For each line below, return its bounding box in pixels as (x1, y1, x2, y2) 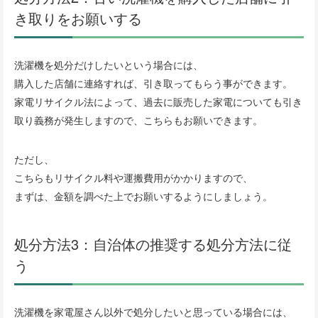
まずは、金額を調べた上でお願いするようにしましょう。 (14, 189, 273, 204)
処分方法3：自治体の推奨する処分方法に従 (14, 233, 292, 254)
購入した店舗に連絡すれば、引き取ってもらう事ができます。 (14, 75, 292, 90)
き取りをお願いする (14, 7, 142, 28)
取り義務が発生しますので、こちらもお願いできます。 (14, 112, 263, 127)
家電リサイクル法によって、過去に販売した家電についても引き (14, 94, 302, 109)
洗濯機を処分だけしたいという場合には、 (14, 57, 203, 72)
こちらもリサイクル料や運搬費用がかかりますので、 (14, 170, 253, 185)
